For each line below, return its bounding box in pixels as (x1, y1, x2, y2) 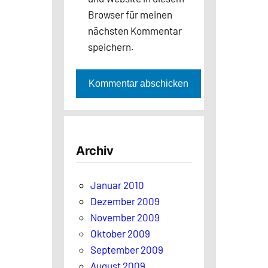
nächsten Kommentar (88, 24, 182, 36)
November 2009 (90, 211, 160, 223)
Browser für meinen (88, 8, 172, 20)
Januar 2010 (90, 178, 144, 191)
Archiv (76, 143, 114, 158)
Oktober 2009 (90, 227, 150, 239)
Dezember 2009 (90, 194, 160, 207)
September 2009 (90, 243, 163, 255)
